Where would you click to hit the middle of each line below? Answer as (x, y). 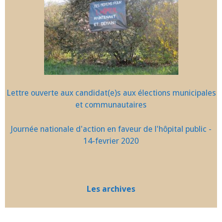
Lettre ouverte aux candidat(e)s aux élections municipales (111, 93)
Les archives (111, 189)
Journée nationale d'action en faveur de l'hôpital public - (111, 129)
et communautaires (111, 105)
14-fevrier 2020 (111, 141)
